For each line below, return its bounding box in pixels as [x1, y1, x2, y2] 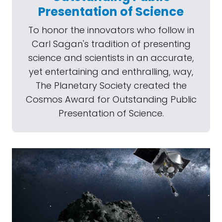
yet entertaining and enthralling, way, [29, 65, 193, 78]
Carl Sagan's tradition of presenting [31, 38, 191, 50]
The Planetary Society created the [35, 79, 187, 92]
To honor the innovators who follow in [28, 24, 194, 36]
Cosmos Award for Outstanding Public [25, 93, 197, 106]
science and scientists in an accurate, [28, 52, 194, 64]
